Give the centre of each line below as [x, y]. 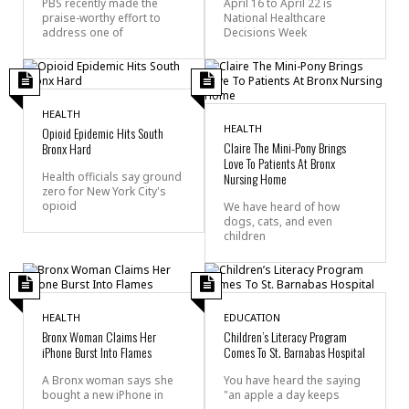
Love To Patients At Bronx [279, 163]
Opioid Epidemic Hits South [103, 132]
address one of [83, 32]
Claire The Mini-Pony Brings [285, 147]
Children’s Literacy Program [285, 336]
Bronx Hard [67, 148]
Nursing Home [255, 178]
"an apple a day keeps [282, 394]
